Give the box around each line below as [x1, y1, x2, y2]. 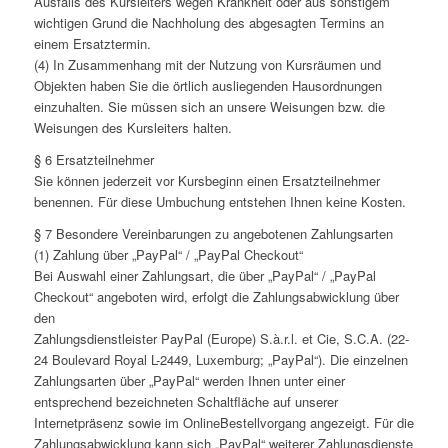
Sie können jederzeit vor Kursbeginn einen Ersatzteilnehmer [33, 171, 380, 191]
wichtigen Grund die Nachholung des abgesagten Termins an [33, 13, 384, 33]
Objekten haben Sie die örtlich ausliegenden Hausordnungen [33, 76, 382, 96]
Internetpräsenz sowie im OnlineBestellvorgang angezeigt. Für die [33, 413, 414, 433]
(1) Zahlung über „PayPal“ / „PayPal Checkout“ [33, 245, 303, 265]
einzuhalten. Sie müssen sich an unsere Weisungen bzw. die [33, 97, 385, 117]
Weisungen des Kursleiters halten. [33, 118, 232, 138]
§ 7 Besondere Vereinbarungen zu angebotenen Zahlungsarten [33, 224, 393, 244]
